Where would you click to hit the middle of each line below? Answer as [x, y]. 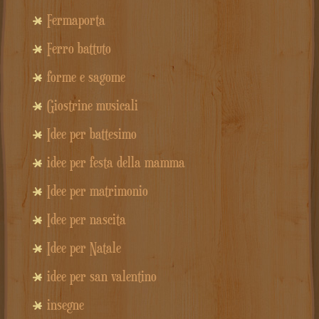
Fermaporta [76, 20]
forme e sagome [86, 77]
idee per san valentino [101, 277]
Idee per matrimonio [97, 191]
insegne [65, 305]
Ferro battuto [79, 49]
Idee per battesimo [91, 134]
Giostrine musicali [92, 106]
